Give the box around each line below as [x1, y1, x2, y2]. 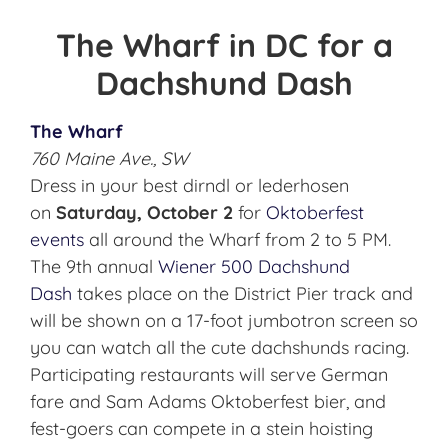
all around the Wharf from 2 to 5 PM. [84, 228, 391, 252]
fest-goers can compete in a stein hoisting [30, 417, 373, 441]
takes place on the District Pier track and [72, 282, 413, 306]
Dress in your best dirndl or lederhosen [30, 174, 349, 198]
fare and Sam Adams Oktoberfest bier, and [30, 390, 386, 414]
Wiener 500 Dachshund [158, 255, 350, 279]
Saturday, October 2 [56, 201, 233, 225]
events [30, 228, 84, 252]
